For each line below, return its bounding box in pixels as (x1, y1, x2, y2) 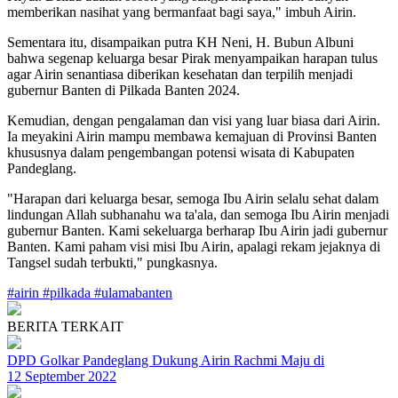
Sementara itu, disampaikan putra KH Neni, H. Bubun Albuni (7, 35, 354, 50)
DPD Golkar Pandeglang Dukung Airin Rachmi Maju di (7, 353, 324, 368)
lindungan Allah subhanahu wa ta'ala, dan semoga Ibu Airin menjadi (7, 207, 389, 222)
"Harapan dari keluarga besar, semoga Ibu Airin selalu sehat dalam (7, 191, 378, 206)
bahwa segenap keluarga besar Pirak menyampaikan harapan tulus (7, 51, 378, 66)
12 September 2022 (7, 369, 116, 384)
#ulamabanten (94, 285, 172, 300)
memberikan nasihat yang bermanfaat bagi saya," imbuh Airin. (7, 4, 356, 20)
